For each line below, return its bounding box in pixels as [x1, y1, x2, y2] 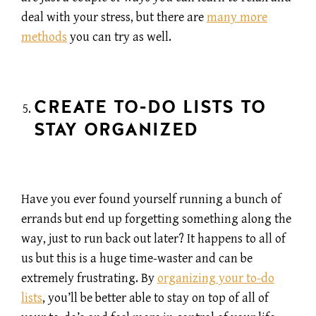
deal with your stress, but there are [21, 10, 207, 25]
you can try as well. [67, 30, 171, 45]
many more [207, 10, 267, 25]
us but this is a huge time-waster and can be [21, 250, 253, 266]
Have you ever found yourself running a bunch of [21, 191, 281, 207]
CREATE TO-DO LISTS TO [33, 95, 266, 120]
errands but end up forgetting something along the [21, 211, 291, 226]
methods [21, 30, 67, 45]
